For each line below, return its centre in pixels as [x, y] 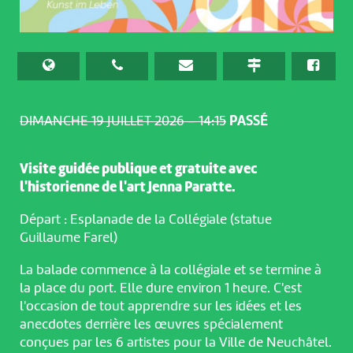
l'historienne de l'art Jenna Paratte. [127, 187]
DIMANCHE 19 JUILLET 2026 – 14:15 [123, 122]
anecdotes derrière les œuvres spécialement [151, 324]
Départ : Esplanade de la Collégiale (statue [145, 219]
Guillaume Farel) [68, 238]
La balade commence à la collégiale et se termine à [170, 270]
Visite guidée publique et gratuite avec [138, 169]
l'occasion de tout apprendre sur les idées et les [160, 306]
